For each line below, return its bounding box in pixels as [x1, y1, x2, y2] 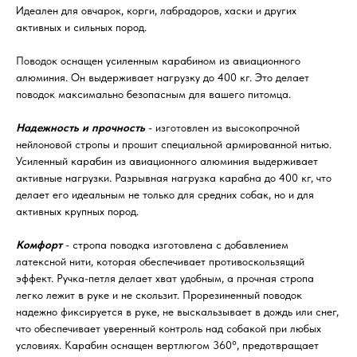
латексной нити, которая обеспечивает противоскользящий [16, 254, 304, 268]
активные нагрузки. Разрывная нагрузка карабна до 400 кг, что [16, 171, 331, 184]
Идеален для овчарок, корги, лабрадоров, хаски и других [16, 3, 296, 17]
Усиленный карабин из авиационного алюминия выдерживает [16, 154, 318, 167]
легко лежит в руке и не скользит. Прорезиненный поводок [16, 288, 302, 301]
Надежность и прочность [16, 120, 145, 134]
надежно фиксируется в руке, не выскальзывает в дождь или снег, [16, 304, 339, 318]
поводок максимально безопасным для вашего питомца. [16, 87, 291, 100]
